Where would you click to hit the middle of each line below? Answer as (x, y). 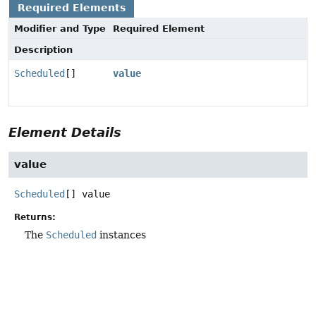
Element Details (65, 133)
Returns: (35, 217)
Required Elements (72, 8)
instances (121, 235)
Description (43, 50)
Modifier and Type (60, 29)
